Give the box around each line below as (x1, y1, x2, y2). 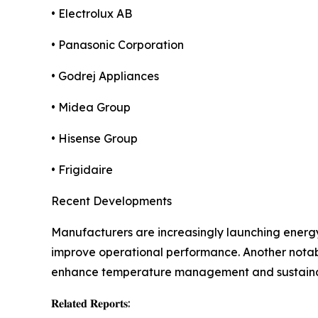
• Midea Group (51, 100, 131, 115)
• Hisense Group (51, 131, 138, 146)
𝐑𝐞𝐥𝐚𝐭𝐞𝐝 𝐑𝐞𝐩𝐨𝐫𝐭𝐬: (51, 296, 130, 311)
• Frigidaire (51, 163, 113, 177)
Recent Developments (51, 194, 172, 209)
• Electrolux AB (51, 6, 132, 21)
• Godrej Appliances (51, 69, 159, 84)
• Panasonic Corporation (51, 38, 184, 53)
